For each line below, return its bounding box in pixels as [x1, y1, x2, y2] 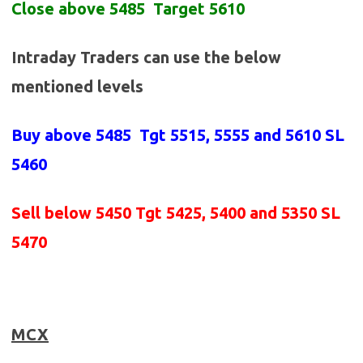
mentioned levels [11, 77, 143, 96]
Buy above [11, 126, 96, 145]
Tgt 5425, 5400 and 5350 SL [135, 203, 340, 223]
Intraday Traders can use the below [11, 48, 281, 67]
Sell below [11, 203, 96, 223]
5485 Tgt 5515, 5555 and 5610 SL [96, 126, 344, 145]
